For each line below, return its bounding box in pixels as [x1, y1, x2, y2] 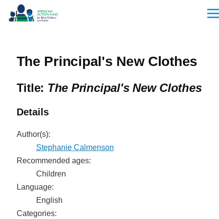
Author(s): [16, 130, 50, 138]
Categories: [16, 209, 57, 218]
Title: [16, 81, 47, 94]
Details [16, 107, 49, 117]
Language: [16, 183, 54, 191]
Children [36, 170, 66, 178]
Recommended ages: [16, 156, 91, 165]
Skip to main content [9, 7, 81, 15]
